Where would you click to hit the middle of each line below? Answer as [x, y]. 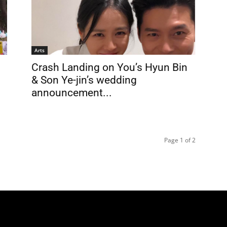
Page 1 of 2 [180, 140]
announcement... [72, 93]
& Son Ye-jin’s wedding [84, 80]
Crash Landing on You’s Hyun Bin [109, 67]
